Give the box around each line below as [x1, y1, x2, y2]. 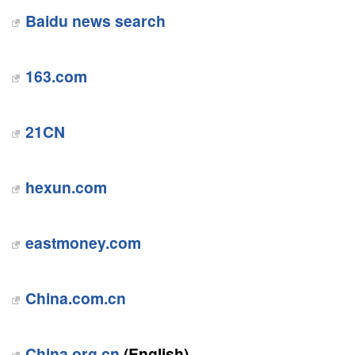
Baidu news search [25, 10, 166, 32]
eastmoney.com [25, 231, 141, 254]
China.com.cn [25, 287, 126, 309]
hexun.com [25, 176, 107, 198]
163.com [25, 65, 87, 87]
